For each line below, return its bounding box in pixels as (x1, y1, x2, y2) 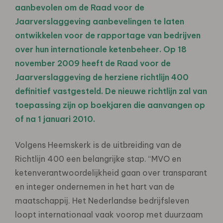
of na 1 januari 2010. (15, 113, 95, 124)
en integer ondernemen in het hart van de (15, 181, 175, 192)
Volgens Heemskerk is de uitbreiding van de (15, 139, 182, 150)
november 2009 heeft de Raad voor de (15, 58, 171, 68)
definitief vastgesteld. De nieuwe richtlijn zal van (15, 86, 207, 96)
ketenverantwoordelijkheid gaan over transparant (15, 167, 207, 178)
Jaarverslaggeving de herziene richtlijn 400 (15, 72, 189, 82)
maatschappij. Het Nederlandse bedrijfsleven (15, 195, 189, 206)
